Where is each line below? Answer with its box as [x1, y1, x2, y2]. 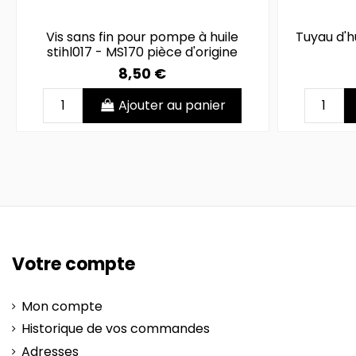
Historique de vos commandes [21, 319, 210, 339]
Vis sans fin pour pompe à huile [46, 28, 239, 47]
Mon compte [21, 296, 103, 315]
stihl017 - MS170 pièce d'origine [47, 43, 238, 62]
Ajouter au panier [118, 96, 226, 115]
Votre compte [12, 252, 135, 277]
